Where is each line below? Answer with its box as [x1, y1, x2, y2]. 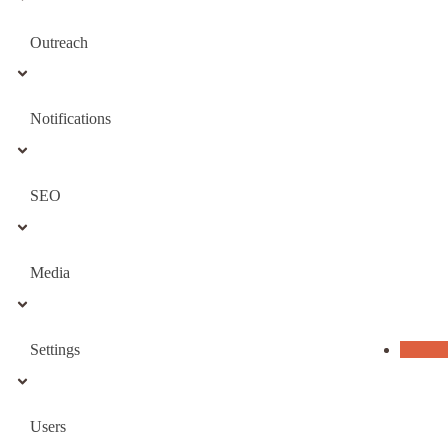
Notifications [30, 110, 111, 128]
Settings [30, 340, 80, 358]
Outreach [30, 33, 88, 51]
